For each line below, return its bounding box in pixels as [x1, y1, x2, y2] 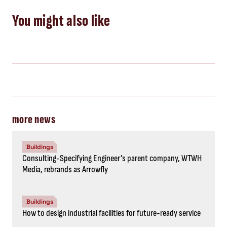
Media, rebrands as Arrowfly [22, 164, 108, 175]
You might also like [12, 11, 110, 31]
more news [12, 111, 56, 127]
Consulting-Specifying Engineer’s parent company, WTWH [22, 153, 202, 164]
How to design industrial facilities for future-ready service [22, 207, 201, 218]
